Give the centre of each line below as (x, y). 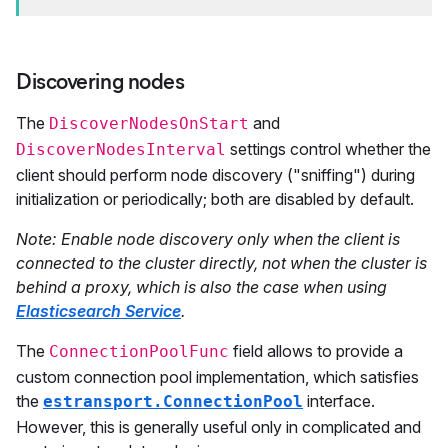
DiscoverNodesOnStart (149, 123)
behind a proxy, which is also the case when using (201, 287)
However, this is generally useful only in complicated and (218, 427)
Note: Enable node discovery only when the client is (208, 239)
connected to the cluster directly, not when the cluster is (221, 263)
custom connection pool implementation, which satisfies (217, 377)
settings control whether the (328, 149)
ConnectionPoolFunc (139, 351)
